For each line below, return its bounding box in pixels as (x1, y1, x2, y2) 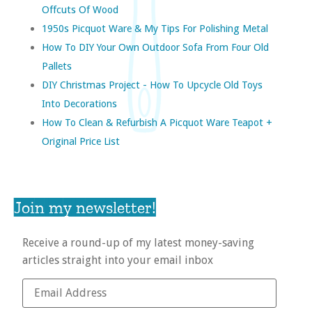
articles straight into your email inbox (22, 253, 213, 267)
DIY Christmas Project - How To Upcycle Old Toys (42, 78, 263, 91)
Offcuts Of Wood (42, 3, 118, 15)
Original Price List (42, 134, 120, 147)
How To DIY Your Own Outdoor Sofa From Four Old (42, 40, 269, 53)
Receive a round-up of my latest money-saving (22, 235, 254, 249)
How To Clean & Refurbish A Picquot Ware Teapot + (42, 116, 272, 128)
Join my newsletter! (14, 196, 156, 217)
